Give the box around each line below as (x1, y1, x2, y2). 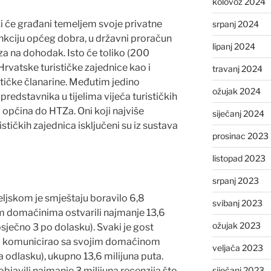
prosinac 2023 (212, 130, 269, 141)
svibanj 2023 (212, 197, 263, 208)
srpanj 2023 (212, 175, 259, 186)
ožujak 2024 (212, 85, 261, 96)
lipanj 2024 (212, 41, 255, 51)
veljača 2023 (212, 242, 263, 253)
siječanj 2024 (212, 108, 264, 119)
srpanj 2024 (212, 18, 259, 29)
